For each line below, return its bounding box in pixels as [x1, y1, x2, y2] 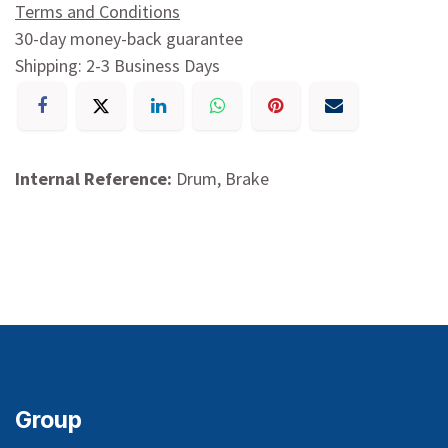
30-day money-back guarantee [15, 26, 243, 50]
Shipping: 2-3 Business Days [15, 53, 220, 77]
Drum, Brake [176, 167, 269, 191]
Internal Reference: [15, 167, 176, 191]
